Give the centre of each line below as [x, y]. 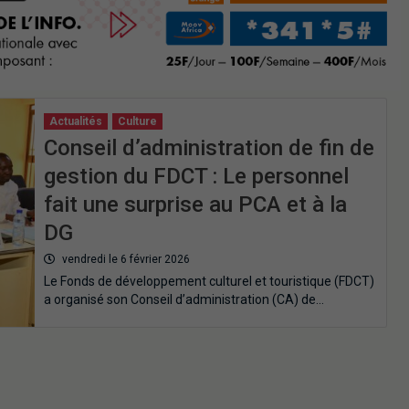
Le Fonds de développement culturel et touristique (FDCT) [209, 281]
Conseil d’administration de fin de [209, 147]
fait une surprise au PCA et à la [195, 204]
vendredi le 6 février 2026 [124, 259]
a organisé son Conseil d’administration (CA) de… [184, 299]
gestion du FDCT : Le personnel [196, 176]
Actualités [75, 121]
